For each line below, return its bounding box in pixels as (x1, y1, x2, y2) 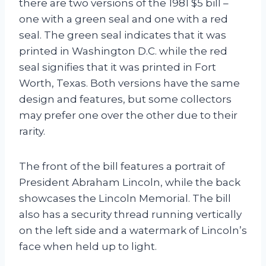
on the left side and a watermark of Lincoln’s (19, 224, 247, 237)
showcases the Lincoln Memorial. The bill (19, 192, 231, 205)
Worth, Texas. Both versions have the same (19, 77, 240, 90)
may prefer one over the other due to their (19, 109, 237, 122)
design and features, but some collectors (19, 93, 232, 106)
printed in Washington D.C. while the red (19, 45, 227, 58)
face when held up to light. (19, 240, 157, 253)
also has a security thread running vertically (19, 208, 242, 221)
